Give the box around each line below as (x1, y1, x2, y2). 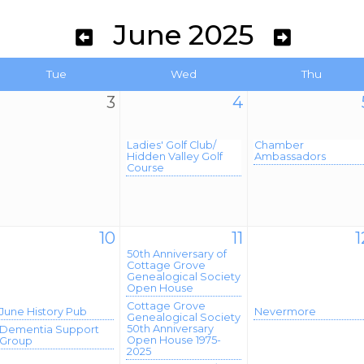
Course (127, 162, 164, 174)
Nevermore (254, 305, 316, 318)
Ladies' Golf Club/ (127, 139, 216, 151)
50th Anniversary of (127, 248, 227, 260)
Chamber (254, 139, 304, 151)
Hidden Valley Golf (127, 150, 223, 162)
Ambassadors (254, 150, 326, 162)
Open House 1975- (127, 334, 221, 346)
